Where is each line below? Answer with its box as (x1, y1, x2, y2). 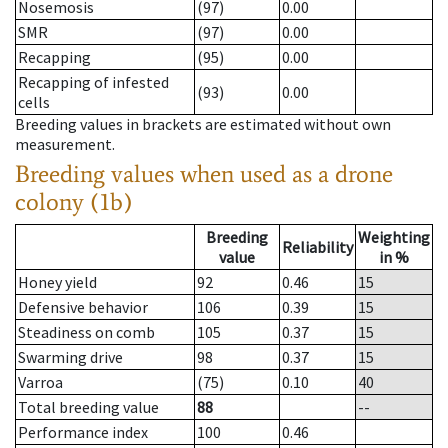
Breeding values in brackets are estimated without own (15, 114, 391, 135)
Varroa (18, 372, 63, 393)
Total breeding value (18, 397, 159, 418)
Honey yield (18, 272, 97, 293)
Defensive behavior (18, 297, 148, 318)
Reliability (282, 237, 353, 258)
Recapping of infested (18, 72, 169, 93)
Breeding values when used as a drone (15, 159, 393, 189)
